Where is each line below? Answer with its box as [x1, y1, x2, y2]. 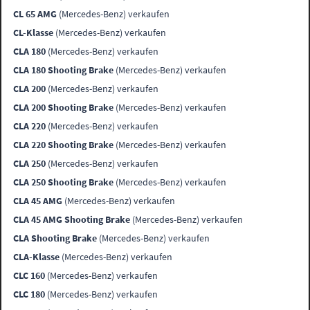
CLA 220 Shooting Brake [13, 138, 114, 152]
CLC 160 [13, 269, 46, 282]
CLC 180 [13, 288, 46, 301]
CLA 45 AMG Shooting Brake [13, 213, 131, 226]
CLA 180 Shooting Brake [13, 64, 114, 77]
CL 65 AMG [13, 8, 57, 21]
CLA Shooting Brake [13, 232, 98, 245]
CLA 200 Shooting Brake [13, 101, 114, 114]
